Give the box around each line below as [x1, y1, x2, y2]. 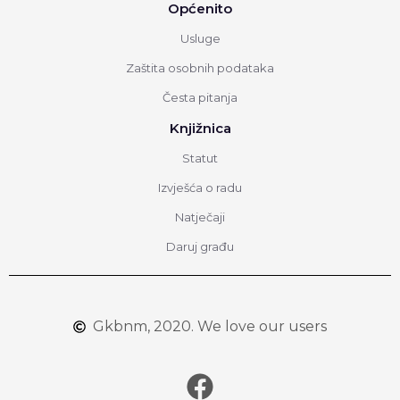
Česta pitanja [162, 89, 237, 104]
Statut [182, 150, 218, 165]
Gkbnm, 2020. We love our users [93, 317, 328, 335]
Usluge [179, 30, 221, 46]
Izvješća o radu [158, 179, 242, 195]
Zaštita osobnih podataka [126, 60, 274, 75]
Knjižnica [169, 119, 231, 137]
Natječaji [175, 209, 225, 224]
